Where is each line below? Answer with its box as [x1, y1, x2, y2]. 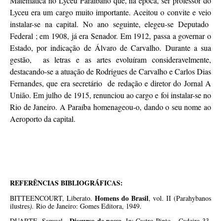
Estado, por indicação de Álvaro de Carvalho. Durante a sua [10, 42, 211, 53]
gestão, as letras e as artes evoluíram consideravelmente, [10, 54, 211, 65]
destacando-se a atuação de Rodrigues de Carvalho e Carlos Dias [10, 66, 211, 76]
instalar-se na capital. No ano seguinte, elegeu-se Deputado [10, 18, 211, 29]
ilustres [10, 201, 30, 211]
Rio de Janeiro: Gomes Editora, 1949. [34, 201, 142, 211]
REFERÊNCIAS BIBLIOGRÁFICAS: [10, 178, 123, 188]
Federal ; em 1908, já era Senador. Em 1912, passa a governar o [10, 30, 211, 41]
